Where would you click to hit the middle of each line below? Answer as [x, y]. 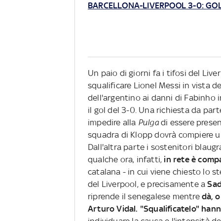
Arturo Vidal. [113, 209]
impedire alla [113, 123]
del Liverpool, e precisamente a [148, 184]
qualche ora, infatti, [125, 160]
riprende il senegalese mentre [145, 197]
